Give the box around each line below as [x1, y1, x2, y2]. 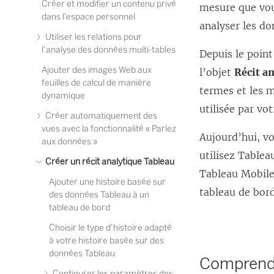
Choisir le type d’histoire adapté [49, 223, 172, 233]
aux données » [42, 136, 97, 147]
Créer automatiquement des [43, 111, 157, 121]
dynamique [42, 91, 85, 101]
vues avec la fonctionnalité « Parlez [42, 124, 176, 134]
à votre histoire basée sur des [49, 235, 164, 246]
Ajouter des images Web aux [42, 65, 152, 75]
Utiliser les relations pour [43, 32, 142, 42]
